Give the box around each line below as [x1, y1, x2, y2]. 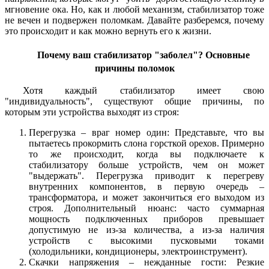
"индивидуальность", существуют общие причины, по [5, 96, 264, 107]
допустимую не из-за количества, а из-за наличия [29, 225, 264, 235]
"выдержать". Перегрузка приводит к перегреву [29, 171, 264, 181]
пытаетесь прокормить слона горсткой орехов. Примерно [29, 138, 264, 149]
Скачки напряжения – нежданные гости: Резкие [29, 257, 264, 268]
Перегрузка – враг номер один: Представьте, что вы [29, 127, 264, 138]
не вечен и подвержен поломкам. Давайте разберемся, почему [5, 14, 264, 25]
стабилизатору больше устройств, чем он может [29, 160, 264, 171]
